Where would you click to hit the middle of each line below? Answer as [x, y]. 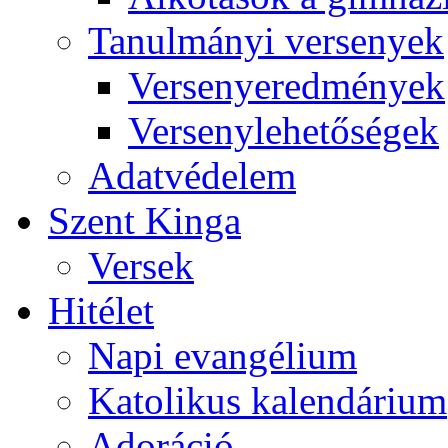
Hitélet [101, 310]
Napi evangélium [222, 355]
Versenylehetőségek [283, 130]
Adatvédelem [192, 175]
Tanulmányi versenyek [266, 40]
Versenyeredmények [286, 85]
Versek [141, 265]
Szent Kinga [144, 220]
